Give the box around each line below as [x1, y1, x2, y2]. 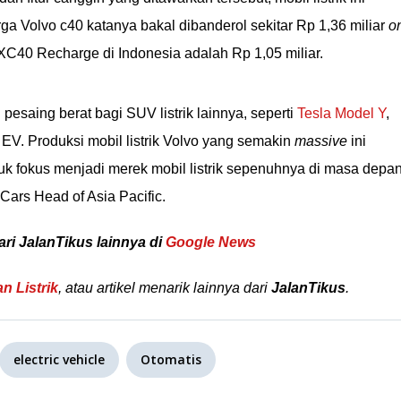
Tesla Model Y [297, 106, 386, 121]
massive [294, 133, 347, 149]
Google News [166, 235, 256, 250]
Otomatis [141, 351, 201, 368]
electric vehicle [13, 351, 105, 368]
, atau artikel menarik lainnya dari [58, 280, 271, 295]
